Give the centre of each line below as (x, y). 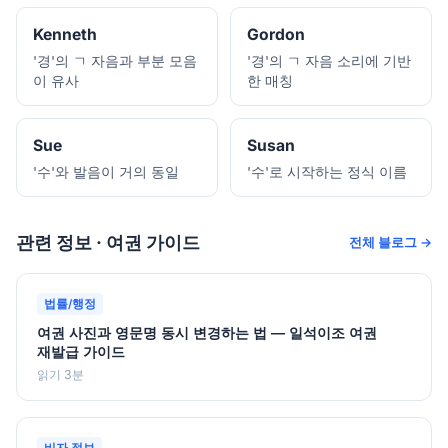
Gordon (276, 34)
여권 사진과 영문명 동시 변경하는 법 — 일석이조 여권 (207, 332)
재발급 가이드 (81, 351)
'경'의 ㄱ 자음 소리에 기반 (329, 60)
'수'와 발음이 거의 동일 (106, 171)
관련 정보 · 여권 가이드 (108, 242)
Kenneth (65, 34)
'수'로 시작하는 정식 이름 (327, 171)
